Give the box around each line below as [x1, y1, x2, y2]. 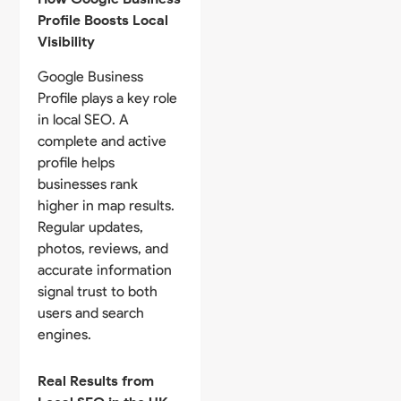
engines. [38, 325, 92, 343]
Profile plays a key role [38, 89, 178, 107]
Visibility [38, 33, 96, 51]
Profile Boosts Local [38, 12, 169, 30]
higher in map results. [38, 196, 175, 214]
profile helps [38, 153, 115, 171]
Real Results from [38, 371, 155, 389]
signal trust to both [38, 282, 158, 300]
